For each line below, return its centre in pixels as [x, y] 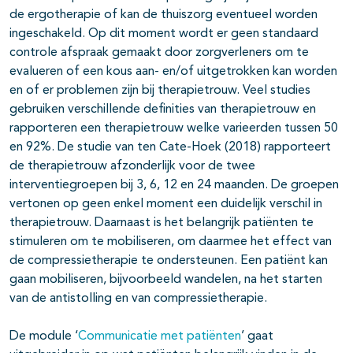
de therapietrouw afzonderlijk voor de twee [132, 167]
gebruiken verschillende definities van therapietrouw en [163, 110]
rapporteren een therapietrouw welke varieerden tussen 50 [174, 129]
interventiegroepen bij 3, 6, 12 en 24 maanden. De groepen [174, 186]
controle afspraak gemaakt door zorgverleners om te [159, 53]
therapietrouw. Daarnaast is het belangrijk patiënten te [162, 223]
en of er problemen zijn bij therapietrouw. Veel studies [160, 91]
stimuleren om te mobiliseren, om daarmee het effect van [171, 242]
